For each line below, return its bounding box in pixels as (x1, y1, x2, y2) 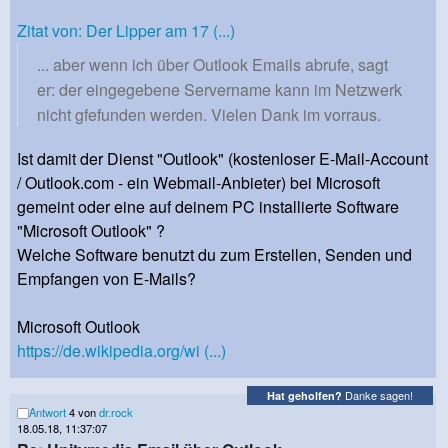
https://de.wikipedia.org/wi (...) (17, 338, 226, 362)
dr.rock (99, 403, 133, 420)
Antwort (29, 403, 66, 420)
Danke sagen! (342, 387, 413, 404)
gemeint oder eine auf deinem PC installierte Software (17, 194, 399, 218)
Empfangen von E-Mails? (17, 266, 196, 290)
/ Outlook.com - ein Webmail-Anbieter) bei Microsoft (17, 170, 380, 194)
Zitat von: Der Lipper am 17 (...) (17, 18, 235, 42)
